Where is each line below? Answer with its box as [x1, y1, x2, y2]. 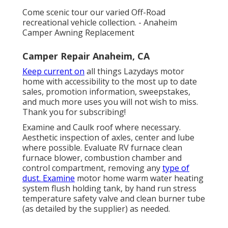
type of [162, 162, 189, 174]
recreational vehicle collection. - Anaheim [22, 16, 177, 28]
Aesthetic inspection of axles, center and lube [22, 131, 194, 143]
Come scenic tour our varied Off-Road [22, 6, 165, 18]
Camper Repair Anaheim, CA [22, 49, 150, 62]
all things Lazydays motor [84, 65, 184, 77]
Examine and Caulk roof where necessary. [22, 121, 181, 133]
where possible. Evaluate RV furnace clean [22, 141, 182, 153]
